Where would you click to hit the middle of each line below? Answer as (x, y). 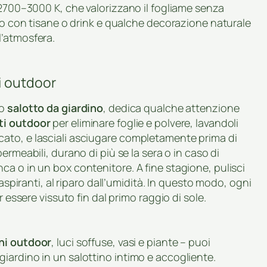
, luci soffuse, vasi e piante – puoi (131, 242)
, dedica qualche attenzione (171, 108)
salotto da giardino (55, 108)
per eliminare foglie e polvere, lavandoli (145, 123)
